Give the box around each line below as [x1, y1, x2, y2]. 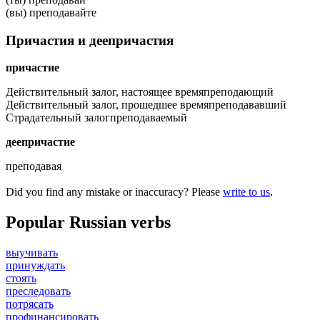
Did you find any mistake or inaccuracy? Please [6, 186, 223, 199]
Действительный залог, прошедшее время [6, 99, 209, 111]
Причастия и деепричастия [6, 32, 174, 48]
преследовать [6, 285, 71, 298]
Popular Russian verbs [6, 213, 171, 232]
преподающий [204, 86, 274, 99]
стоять [6, 272, 36, 285]
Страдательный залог [6, 111, 110, 124]
